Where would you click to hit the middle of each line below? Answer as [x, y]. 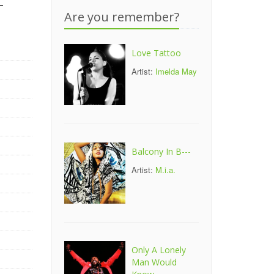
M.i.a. [165, 170]
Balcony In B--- [161, 151]
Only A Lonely [158, 250]
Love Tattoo [156, 53]
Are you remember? [121, 17]
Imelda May [176, 71]
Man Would [154, 262]
